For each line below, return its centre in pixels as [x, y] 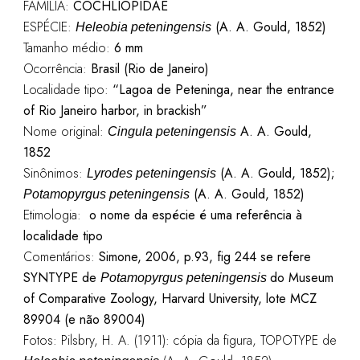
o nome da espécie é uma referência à [195, 215]
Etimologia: [56, 215]
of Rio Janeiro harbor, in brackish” [115, 110]
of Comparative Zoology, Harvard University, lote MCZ [170, 299]
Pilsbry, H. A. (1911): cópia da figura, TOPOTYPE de [198, 340]
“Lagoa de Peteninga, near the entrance [223, 90]
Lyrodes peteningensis [151, 173]
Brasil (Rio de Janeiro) [149, 69]
